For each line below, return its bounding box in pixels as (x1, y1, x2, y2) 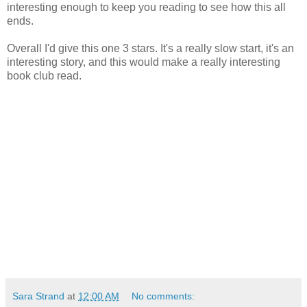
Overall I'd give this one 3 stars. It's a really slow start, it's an (7, 42, 294, 54)
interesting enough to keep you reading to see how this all (7, 1, 286, 13)
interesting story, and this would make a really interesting (7, 56, 280, 68)
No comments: (132, 291, 195, 302)
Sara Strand (12, 291, 64, 302)
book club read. (7, 70, 82, 82)
